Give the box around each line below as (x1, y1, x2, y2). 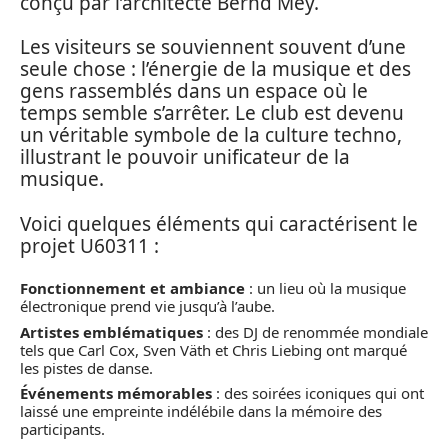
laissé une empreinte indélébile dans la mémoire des (20, 401, 382, 422)
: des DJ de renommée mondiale (203, 321, 428, 342)
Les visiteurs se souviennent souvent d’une (20, 34, 406, 61)
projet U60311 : (20, 232, 159, 259)
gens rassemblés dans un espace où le (20, 78, 368, 105)
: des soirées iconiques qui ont (212, 383, 424, 404)
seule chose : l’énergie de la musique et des (20, 56, 411, 83)
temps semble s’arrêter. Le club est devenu (20, 100, 404, 127)
